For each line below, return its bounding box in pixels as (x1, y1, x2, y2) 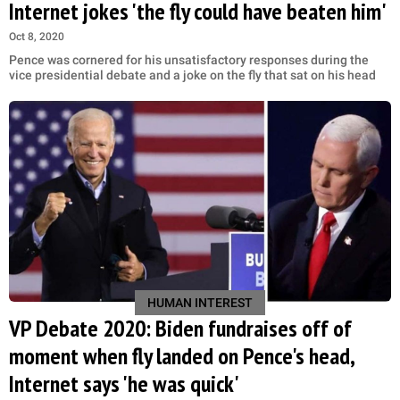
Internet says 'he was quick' (9, 369, 239, 398)
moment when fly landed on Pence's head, (9, 341, 354, 371)
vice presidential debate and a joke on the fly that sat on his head (9, 68, 376, 83)
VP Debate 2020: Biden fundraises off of (9, 313, 352, 343)
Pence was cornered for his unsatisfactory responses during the (9, 53, 369, 68)
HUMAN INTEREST (147, 296, 253, 310)
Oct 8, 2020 (9, 30, 64, 44)
